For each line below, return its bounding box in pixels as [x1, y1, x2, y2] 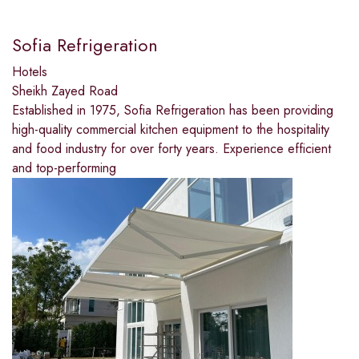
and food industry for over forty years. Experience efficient [12, 139, 331, 159]
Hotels [12, 63, 47, 82]
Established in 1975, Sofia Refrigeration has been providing [12, 101, 333, 120]
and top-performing [12, 159, 116, 178]
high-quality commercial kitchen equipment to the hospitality [12, 120, 329, 139]
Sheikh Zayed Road [12, 82, 118, 101]
